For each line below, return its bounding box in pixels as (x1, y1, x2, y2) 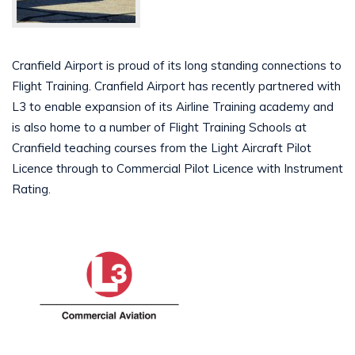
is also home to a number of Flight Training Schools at (12, 120, 307, 136)
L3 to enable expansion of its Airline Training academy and (12, 99, 334, 115)
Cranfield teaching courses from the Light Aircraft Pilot (12, 140, 311, 156)
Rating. (12, 181, 51, 197)
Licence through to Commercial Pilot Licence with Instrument (12, 161, 343, 177)
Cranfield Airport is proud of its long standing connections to (12, 58, 342, 74)
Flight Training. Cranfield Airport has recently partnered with (12, 78, 341, 94)
